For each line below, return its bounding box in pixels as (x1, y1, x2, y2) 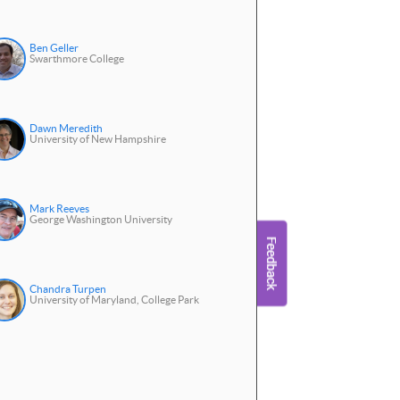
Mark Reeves (29, 203, 89, 215)
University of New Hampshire (29, 133, 166, 146)
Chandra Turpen (29, 283, 106, 296)
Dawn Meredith (29, 122, 103, 135)
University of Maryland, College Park (29, 294, 199, 306)
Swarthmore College (29, 53, 124, 65)
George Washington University (29, 213, 172, 226)
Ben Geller (29, 42, 79, 54)
